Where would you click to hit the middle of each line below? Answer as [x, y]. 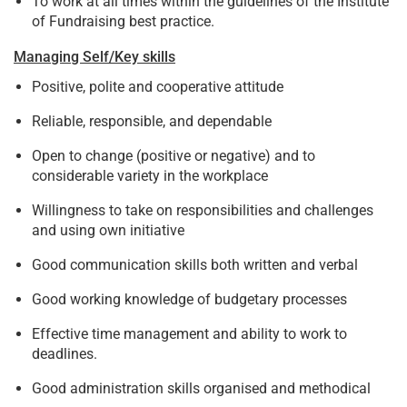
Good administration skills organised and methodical [201, 388]
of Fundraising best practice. [123, 21]
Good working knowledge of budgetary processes [189, 299]
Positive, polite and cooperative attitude [158, 86]
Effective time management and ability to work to [189, 333]
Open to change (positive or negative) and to [174, 155]
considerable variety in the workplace [150, 175]
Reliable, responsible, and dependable [152, 121]
